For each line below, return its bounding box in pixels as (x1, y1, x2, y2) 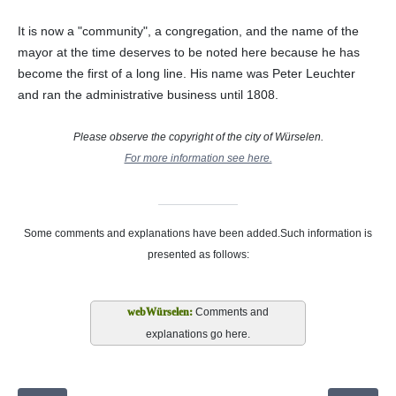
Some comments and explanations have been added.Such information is (24, 226, 372, 239)
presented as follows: (147, 247, 249, 260)
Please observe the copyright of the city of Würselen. (72, 130, 324, 142)
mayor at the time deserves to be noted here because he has (18, 44, 360, 59)
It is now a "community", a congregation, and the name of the (18, 23, 359, 38)
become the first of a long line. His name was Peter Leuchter (18, 65, 355, 80)
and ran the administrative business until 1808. (18, 87, 278, 102)
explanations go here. (145, 327, 250, 339)
